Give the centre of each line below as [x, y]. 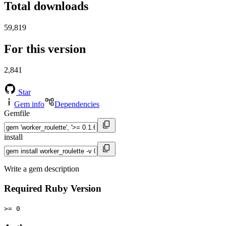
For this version [45, 49]
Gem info [29, 104]
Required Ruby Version [53, 189]
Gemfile [17, 114]
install [13, 137]
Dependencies [77, 104]
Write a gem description [42, 169]
